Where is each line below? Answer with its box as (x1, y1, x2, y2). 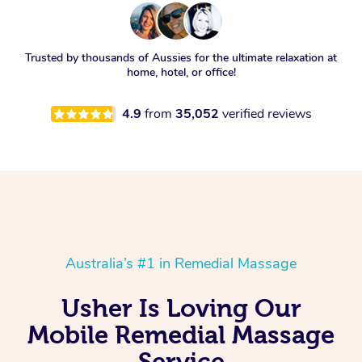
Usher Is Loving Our (61, 294, 301, 322)
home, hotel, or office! (126, 65, 236, 81)
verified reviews (221, 105, 312, 124)
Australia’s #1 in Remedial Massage (65, 254, 297, 274)
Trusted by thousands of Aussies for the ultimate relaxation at (25, 50, 337, 66)
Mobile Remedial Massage (27, 321, 335, 349)
